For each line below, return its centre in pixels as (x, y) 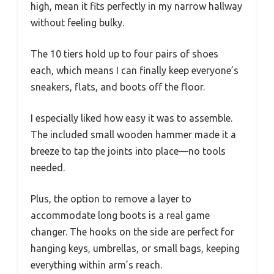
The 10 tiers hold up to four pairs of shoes (124, 54)
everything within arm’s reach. (96, 265)
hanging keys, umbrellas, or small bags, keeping (135, 249)
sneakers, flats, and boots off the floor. (118, 87)
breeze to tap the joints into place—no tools (128, 151)
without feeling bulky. (77, 23)
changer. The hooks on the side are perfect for (132, 232)
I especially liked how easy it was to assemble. (131, 118)
